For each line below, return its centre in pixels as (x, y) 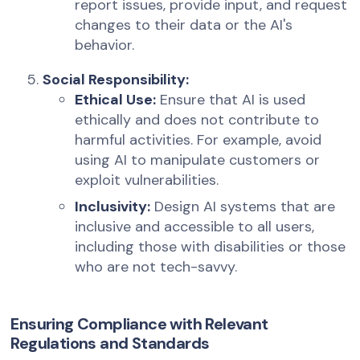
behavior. (105, 45)
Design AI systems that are (243, 207)
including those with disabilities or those (211, 247)
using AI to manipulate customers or (198, 160)
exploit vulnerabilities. (147, 180)
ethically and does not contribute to (197, 120)
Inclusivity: (113, 207)
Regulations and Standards (110, 344)
